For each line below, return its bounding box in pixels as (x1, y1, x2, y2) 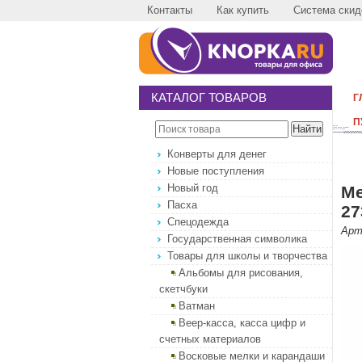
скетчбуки (159, 283, 208, 295)
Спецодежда (167, 216, 229, 228)
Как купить (217, 4, 269, 16)
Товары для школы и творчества (167, 250, 327, 262)
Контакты (147, 4, 192, 16)
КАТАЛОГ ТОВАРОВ (151, 90, 267, 104)
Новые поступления (167, 165, 264, 177)
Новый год (167, 182, 218, 194)
